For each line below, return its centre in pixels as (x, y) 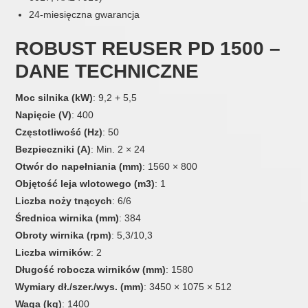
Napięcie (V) (44, 114)
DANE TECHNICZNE (107, 71)
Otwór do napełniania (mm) (79, 166)
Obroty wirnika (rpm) (64, 235)
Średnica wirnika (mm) (67, 218)
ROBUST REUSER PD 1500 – (148, 48)
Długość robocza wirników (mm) (91, 269)
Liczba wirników (53, 252)
